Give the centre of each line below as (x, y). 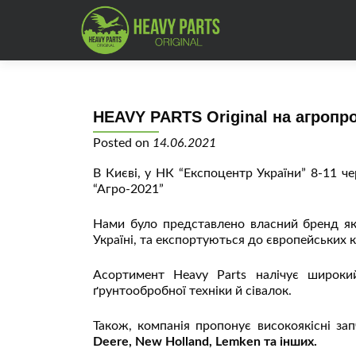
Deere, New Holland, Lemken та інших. (205, 342)
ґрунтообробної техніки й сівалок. (192, 291)
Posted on (123, 143)
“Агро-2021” (128, 189)
